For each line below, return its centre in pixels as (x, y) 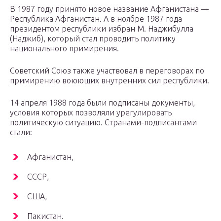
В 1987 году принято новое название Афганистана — (109, 9)
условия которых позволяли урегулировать (91, 113)
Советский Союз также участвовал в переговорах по (107, 71)
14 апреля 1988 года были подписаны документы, (102, 103)
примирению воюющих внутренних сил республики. (110, 81)
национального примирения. (64, 49)
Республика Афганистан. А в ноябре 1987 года (96, 19)
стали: (21, 132)
